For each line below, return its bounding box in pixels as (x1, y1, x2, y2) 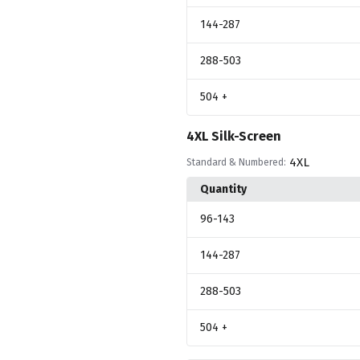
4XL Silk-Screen (186, 128, 281, 144)
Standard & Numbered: (186, 156, 286, 168)
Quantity (199, 182, 247, 196)
